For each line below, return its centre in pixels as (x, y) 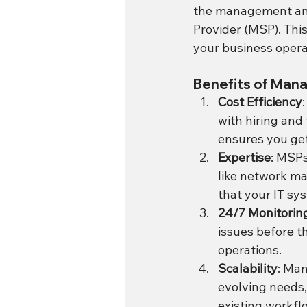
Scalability (248, 268)
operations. (250, 249)
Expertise (244, 157)
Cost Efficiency (260, 101)
